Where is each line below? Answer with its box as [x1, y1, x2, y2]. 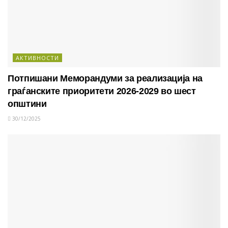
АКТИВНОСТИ [16, 53, 59, 62]
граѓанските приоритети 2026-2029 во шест [8, 85, 196, 96]
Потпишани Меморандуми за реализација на [8, 73, 203, 83]
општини [8, 98, 47, 109]
